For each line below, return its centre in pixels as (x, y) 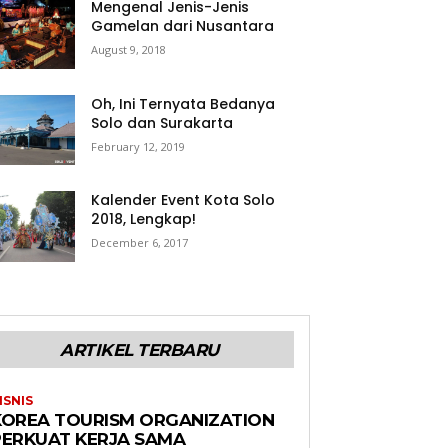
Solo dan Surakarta (161, 122)
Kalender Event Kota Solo (182, 200)
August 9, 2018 (128, 50)
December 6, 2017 (139, 243)
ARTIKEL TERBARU (139, 349)
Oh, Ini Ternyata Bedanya (182, 103)
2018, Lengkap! (143, 219)
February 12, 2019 (137, 146)
